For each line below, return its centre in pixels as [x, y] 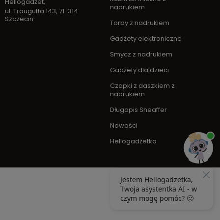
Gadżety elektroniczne [146, 39]
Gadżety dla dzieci [139, 70]
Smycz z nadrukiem [141, 54]
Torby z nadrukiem [140, 23]
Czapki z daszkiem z [142, 86]
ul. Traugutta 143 [30, 11]
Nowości [124, 125]
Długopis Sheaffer [138, 110]
